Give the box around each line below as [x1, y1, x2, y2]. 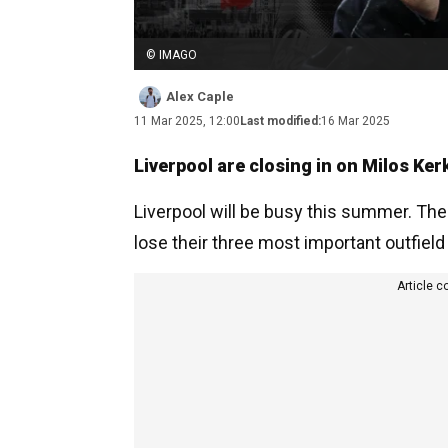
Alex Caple [166, 88, 234, 104]
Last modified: [240, 113, 321, 128]
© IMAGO [146, 47, 197, 62]
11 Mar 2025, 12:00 [134, 113, 240, 128]
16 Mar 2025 [321, 113, 390, 128]
